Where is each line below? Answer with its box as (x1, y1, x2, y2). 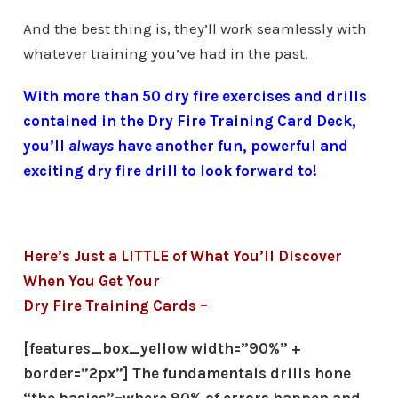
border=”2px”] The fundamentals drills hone (22, 364, 351, 383)
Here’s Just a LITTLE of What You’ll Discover (22, 247, 342, 266)
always (68, 137, 114, 155)
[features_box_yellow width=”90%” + (22, 339, 301, 358)
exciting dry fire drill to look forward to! (22, 162, 317, 180)
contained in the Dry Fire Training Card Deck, (22, 112, 356, 131)
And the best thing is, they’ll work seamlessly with (22, 20, 367, 38)
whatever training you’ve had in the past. (22, 44, 308, 63)
